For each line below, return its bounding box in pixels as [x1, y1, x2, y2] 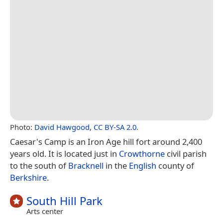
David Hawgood [34, 122, 90, 132]
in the [104, 160, 129, 172]
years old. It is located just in [10, 148, 119, 160]
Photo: [10, 122, 34, 132]
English [129, 160, 156, 172]
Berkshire [10, 172, 47, 184]
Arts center [26, 206, 63, 217]
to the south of [10, 160, 68, 172]
